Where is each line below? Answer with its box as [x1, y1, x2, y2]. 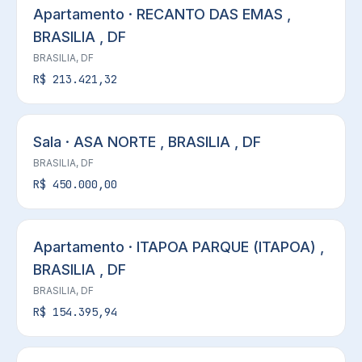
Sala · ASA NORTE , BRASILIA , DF [33, 133, 261, 150]
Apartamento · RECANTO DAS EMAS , [33, 6, 291, 23]
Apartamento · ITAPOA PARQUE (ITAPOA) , [33, 238, 324, 255]
